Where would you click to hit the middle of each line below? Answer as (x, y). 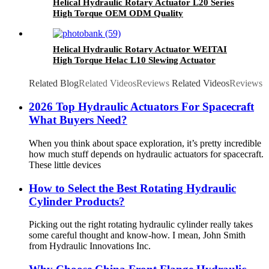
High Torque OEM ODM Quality (118, 14)
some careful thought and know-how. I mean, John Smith (137, 235)
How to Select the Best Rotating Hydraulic (132, 188)
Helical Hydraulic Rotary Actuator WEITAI (140, 50)
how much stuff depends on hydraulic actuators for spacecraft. (146, 154)
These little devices (65, 165)
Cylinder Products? (77, 201)
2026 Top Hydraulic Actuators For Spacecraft (141, 107)
